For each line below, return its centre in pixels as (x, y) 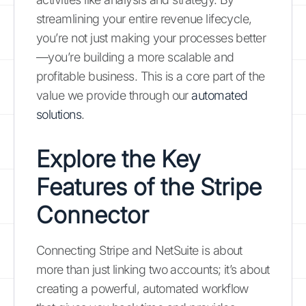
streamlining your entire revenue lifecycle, (144, 19)
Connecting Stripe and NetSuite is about (139, 250)
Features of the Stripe (149, 187)
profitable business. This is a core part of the (151, 76)
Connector (93, 215)
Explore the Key (119, 159)
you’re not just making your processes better (151, 38)
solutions (59, 114)
